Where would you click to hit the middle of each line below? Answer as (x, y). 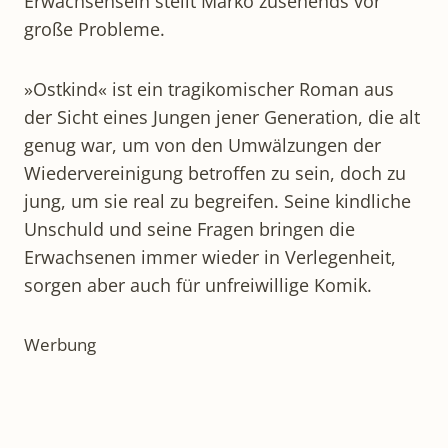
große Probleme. (94, 28)
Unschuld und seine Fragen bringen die (189, 228)
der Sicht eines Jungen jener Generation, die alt (222, 116)
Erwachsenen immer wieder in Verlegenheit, (210, 256)
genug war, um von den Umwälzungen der (202, 144)
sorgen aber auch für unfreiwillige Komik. (198, 284)
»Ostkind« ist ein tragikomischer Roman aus (209, 88)
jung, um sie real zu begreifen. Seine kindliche (217, 200)
